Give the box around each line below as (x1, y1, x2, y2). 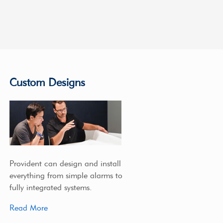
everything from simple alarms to (9, 170, 122, 180)
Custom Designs (9, 76, 85, 90)
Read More (9, 203, 48, 213)
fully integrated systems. (9, 182, 92, 192)
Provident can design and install (9, 158, 121, 168)
